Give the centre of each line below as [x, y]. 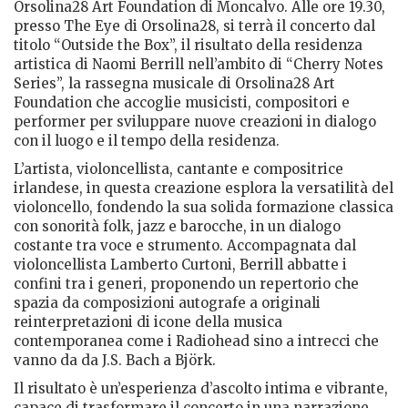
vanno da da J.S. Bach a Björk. [115, 360]
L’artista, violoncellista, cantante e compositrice [178, 168]
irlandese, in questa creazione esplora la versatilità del [204, 188]
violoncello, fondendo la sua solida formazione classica [204, 207]
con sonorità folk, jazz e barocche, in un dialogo [177, 226]
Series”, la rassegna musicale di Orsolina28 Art [174, 83]
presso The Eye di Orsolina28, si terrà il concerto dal [194, 25]
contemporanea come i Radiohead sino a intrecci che [196, 341]
